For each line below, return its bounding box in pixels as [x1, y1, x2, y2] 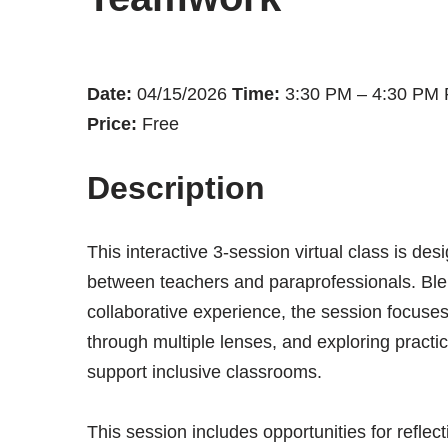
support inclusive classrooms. [86, 361, 322, 382]
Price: [86, 113, 137, 134]
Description [86, 169, 265, 206]
